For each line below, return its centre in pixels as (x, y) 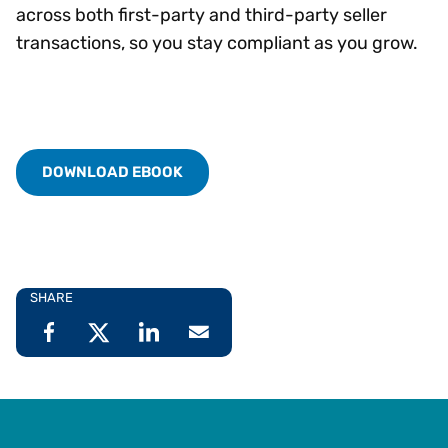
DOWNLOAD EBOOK (112, 171)
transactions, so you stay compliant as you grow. (217, 42)
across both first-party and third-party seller (201, 14)
